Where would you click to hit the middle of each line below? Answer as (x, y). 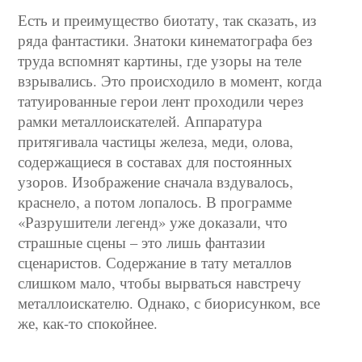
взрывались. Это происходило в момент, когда (170, 80)
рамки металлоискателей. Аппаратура (140, 121)
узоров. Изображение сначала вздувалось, (156, 181)
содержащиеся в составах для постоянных (156, 161)
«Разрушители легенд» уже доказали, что (153, 222)
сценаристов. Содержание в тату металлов (155, 262)
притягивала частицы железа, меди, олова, (156, 141)
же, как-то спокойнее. (88, 323)
